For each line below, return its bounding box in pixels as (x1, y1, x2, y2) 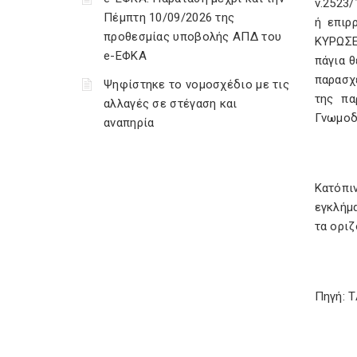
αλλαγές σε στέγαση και (104, 96, 237, 111)
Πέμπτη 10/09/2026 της (104, 10, 235, 25)
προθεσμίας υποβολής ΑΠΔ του (104, 29, 282, 44)
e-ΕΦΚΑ (104, 49, 147, 63)
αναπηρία (104, 116, 155, 130)
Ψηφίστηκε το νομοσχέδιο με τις (104, 77, 289, 92)
